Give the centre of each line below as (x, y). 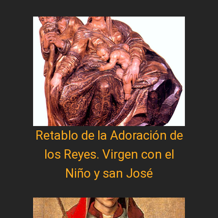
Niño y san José (109, 173)
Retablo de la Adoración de (109, 135)
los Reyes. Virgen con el (109, 154)
